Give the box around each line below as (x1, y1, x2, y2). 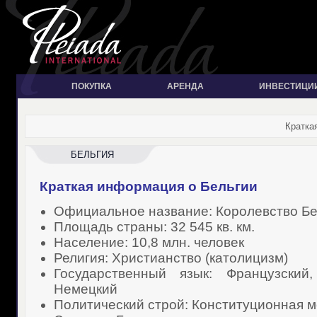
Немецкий (53, 282, 117, 296)
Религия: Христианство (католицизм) (53, 250, 288, 265)
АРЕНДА (166, 81, 204, 91)
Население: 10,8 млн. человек (53, 235, 244, 250)
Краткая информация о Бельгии (39, 179, 258, 194)
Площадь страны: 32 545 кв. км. (53, 219, 255, 234)
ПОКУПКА (71, 81, 112, 91)
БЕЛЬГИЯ (71, 149, 114, 160)
